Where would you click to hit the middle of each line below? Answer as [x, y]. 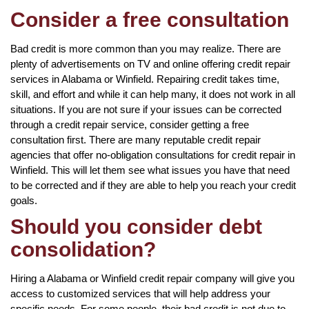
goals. [24, 200]
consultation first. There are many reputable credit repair [136, 139]
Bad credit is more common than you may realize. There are [146, 48]
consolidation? [83, 249]
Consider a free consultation [150, 19]
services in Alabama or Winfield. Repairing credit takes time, [145, 79]
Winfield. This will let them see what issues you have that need [150, 170]
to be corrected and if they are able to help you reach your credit [153, 185]
